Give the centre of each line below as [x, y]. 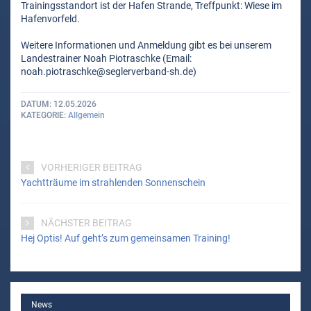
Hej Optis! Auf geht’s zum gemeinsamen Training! [126, 238]
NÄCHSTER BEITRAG [86, 223]
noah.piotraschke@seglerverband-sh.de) [109, 72]
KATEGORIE [42, 116]
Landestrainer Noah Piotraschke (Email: [106, 59]
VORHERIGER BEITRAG [91, 167]
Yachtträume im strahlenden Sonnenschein [113, 182]
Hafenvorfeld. [50, 19]
